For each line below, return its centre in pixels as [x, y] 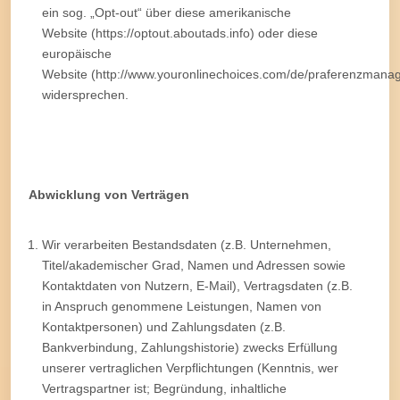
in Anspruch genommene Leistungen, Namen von [182, 306]
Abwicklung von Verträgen [109, 194]
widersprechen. [85, 94]
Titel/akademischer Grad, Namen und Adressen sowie [194, 265]
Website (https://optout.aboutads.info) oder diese [180, 33]
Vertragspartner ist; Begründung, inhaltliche [164, 388]
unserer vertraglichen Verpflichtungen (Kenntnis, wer [190, 367]
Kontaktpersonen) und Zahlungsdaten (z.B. [164, 326]
